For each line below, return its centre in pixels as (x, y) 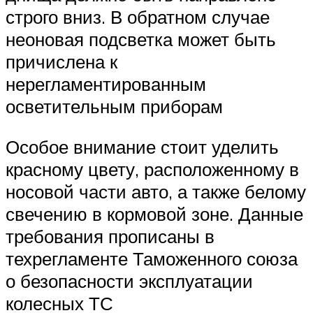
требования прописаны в (110, 236)
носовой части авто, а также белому (156, 192)
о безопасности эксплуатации (129, 281)
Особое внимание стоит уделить (142, 147)
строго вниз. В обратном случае (138, 17)
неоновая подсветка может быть (141, 39)
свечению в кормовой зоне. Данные (154, 214)
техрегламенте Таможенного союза (152, 259)
